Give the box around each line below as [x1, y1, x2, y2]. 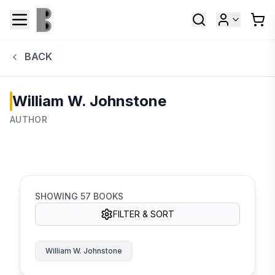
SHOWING [35, 190, 80, 201]
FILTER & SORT [113, 208, 174, 219]
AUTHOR [10, 114, 48, 125]
